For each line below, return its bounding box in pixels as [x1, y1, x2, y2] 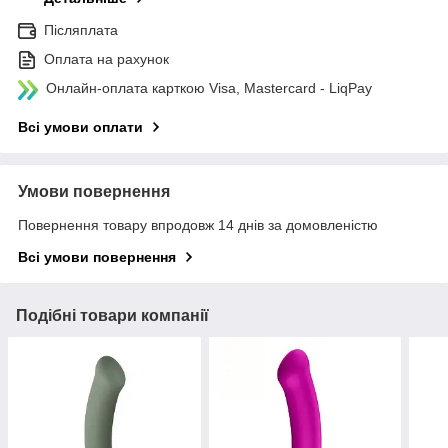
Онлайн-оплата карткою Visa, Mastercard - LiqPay [46, 80, 372, 97]
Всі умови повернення [18, 249, 176, 266]
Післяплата [44, 22, 118, 39]
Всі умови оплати [18, 119, 143, 136]
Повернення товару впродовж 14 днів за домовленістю [18, 217, 378, 234]
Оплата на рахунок [44, 51, 169, 68]
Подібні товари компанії [16, 307, 209, 325]
